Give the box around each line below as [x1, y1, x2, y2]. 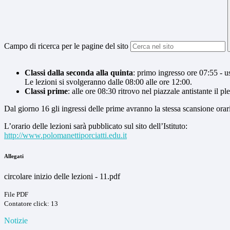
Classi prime [25, 87, 68, 96]
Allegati [4, 153, 24, 160]
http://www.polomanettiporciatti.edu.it [4, 131, 127, 140]
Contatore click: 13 [4, 200, 58, 208]
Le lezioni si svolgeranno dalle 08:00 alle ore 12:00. [25, 78, 192, 87]
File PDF [4, 190, 28, 199]
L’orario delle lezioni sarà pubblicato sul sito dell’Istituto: [4, 122, 187, 131]
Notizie [4, 216, 28, 225]
